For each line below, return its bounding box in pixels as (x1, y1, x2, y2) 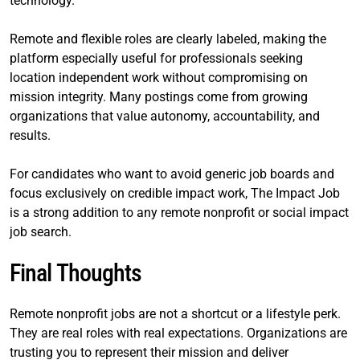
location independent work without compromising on (10, 69, 308, 85)
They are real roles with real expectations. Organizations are (10, 325, 347, 341)
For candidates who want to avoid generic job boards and (10, 166, 334, 182)
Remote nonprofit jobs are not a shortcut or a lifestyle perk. (10, 305, 341, 321)
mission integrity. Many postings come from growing (10, 88, 308, 104)
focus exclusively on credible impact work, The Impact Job (10, 185, 340, 201)
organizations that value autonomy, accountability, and (10, 108, 320, 124)
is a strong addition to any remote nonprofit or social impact (10, 204, 349, 220)
